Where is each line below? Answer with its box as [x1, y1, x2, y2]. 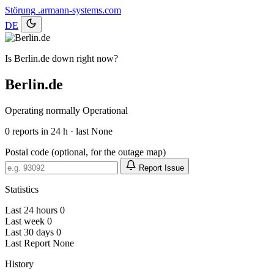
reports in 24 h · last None [10, 125, 113, 136]
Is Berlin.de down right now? [5, 53, 118, 64]
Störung [5, 5, 35, 15]
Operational [83, 105, 128, 116]
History [5, 258, 34, 269]
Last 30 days [5, 226, 54, 237]
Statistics [5, 183, 39, 194]
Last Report [5, 237, 50, 248]
